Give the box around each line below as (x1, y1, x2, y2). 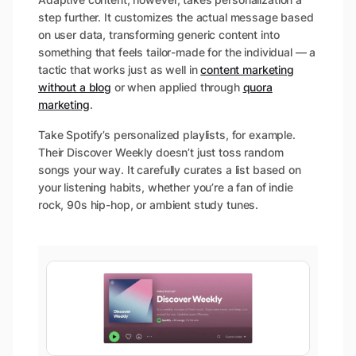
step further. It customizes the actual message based (38, 10, 314, 25)
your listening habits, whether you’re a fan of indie (38, 180, 293, 195)
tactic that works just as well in (38, 63, 201, 77)
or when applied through (111, 80, 243, 95)
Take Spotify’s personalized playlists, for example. (38, 128, 296, 142)
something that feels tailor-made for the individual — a (38, 45, 316, 60)
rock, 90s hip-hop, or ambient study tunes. (38, 198, 261, 212)
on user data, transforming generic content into (38, 28, 280, 42)
